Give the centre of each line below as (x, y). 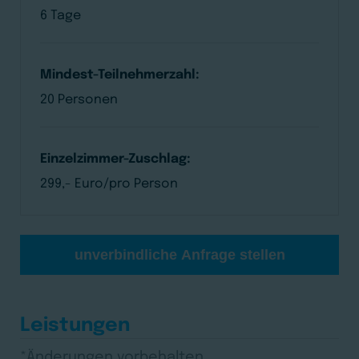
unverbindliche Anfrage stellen (179, 255)
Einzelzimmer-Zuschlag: (115, 159)
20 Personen (79, 100)
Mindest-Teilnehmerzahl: (120, 75)
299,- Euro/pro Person (109, 184)
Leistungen (75, 326)
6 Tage (61, 16)
